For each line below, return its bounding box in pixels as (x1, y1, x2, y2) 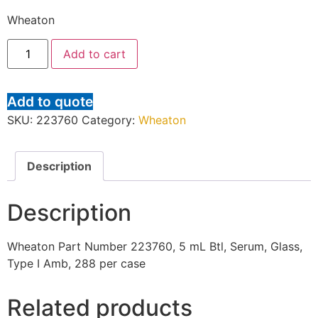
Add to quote (7, 92, 93, 110)
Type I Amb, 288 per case (7, 256, 146, 270)
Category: (82, 112, 138, 127)
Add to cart (63, 46, 126, 61)
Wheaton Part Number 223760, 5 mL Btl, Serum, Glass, (7, 238, 302, 253)
